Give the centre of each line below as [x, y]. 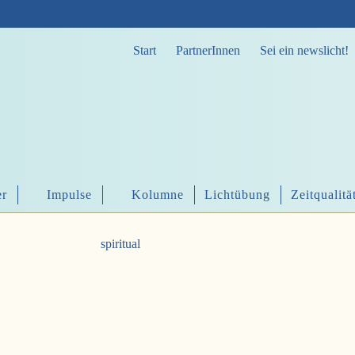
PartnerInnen [208, 50]
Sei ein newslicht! [304, 50]
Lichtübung [237, 195]
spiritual [120, 244]
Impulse [69, 195]
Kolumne [158, 195]
